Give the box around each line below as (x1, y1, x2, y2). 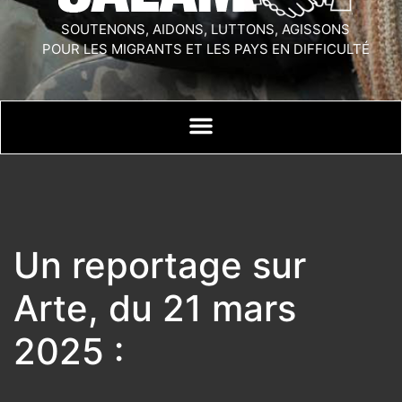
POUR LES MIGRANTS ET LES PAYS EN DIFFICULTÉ (41, 40, 370, 58)
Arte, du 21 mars (13, 286, 296, 331)
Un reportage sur (13, 243, 306, 288)
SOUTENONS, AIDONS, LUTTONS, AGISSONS (61, 21, 350, 39)
